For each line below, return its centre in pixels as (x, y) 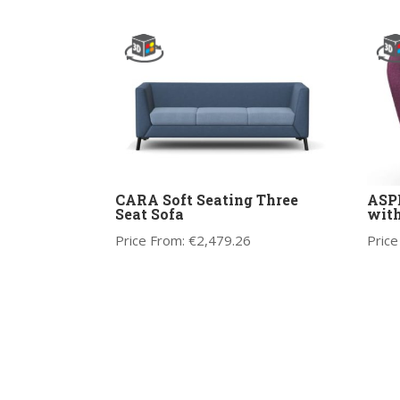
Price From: (151, 240)
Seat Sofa (149, 213)
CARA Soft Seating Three (206, 199)
